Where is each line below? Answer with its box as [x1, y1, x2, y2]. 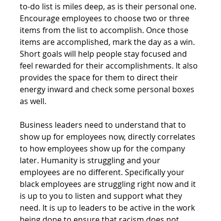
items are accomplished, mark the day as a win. [20, 36, 197, 47]
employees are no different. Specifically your [20, 166, 187, 178]
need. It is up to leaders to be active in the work [20, 202, 197, 213]
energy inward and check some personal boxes [20, 83, 197, 95]
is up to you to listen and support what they [20, 190, 184, 201]
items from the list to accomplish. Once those [20, 24, 191, 36]
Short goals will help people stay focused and [20, 48, 189, 59]
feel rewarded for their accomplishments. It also [20, 60, 200, 71]
